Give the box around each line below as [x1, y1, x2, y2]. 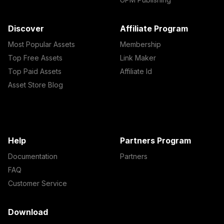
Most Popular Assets [8, 40, 75, 48]
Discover [8, 23, 44, 33]
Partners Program [119, 135, 191, 145]
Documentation [8, 152, 57, 160]
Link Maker [119, 53, 156, 62]
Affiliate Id [119, 67, 152, 75]
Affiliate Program [119, 23, 188, 33]
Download [8, 207, 48, 217]
